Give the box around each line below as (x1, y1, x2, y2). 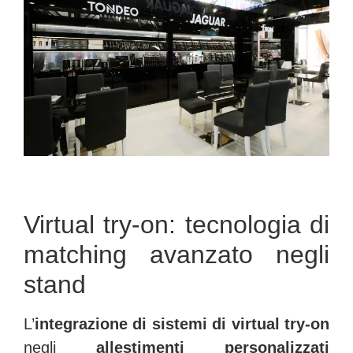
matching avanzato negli (24, 240, 329, 269)
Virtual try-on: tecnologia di (24, 210, 329, 240)
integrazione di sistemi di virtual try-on (35, 315, 329, 333)
